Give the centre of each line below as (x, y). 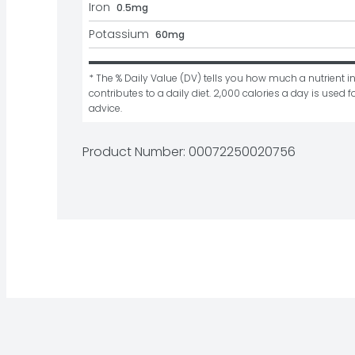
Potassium (119, 34)
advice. (105, 108)
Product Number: (136, 152)
